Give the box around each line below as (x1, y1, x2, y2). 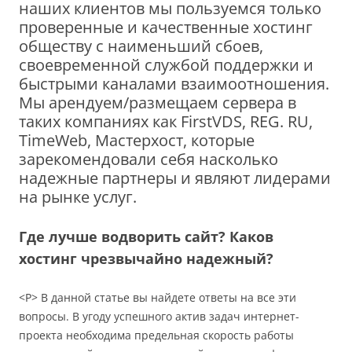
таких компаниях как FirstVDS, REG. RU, (19, 110, 313, 132)
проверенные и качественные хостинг (19, 16, 313, 38)
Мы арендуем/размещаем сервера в (19, 91, 296, 113)
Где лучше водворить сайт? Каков (19, 226, 273, 246)
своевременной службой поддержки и (19, 53, 313, 75)
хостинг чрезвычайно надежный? (19, 248, 273, 268)
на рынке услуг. (19, 185, 137, 207)
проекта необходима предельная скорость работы (19, 327, 294, 343)
